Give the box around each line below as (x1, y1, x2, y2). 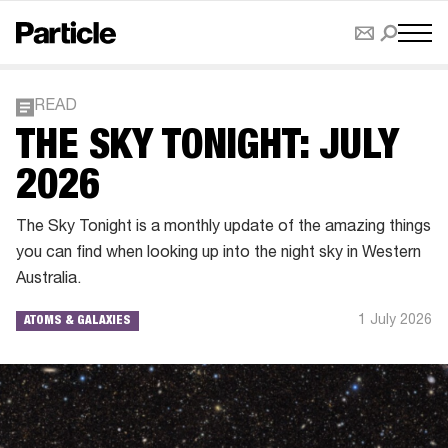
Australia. (16, 272, 81, 288)
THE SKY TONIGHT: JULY (16, 129, 399, 170)
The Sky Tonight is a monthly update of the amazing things (16, 220, 431, 236)
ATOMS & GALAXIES (24, 315, 131, 327)
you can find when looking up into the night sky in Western (16, 246, 421, 262)
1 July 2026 (358, 314, 432, 328)
